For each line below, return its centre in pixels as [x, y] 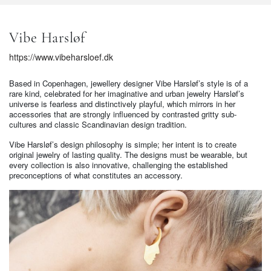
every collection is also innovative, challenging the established [118, 165]
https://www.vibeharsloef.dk [61, 57]
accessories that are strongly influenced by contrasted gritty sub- [123, 114]
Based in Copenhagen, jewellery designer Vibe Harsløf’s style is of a [129, 83]
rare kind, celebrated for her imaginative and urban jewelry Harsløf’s [127, 93]
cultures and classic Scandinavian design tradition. [98, 124]
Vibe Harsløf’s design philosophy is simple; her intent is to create [123, 144]
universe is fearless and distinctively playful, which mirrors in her [122, 104]
